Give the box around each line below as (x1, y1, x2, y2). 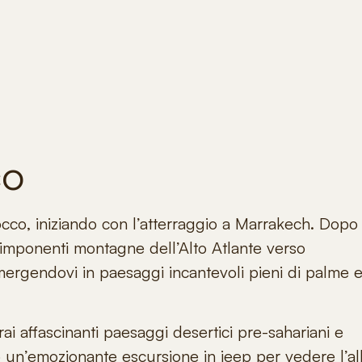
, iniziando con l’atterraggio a (27, 213, 235, 234)
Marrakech (235, 213, 310, 234)
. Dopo (310, 213, 358, 234)
